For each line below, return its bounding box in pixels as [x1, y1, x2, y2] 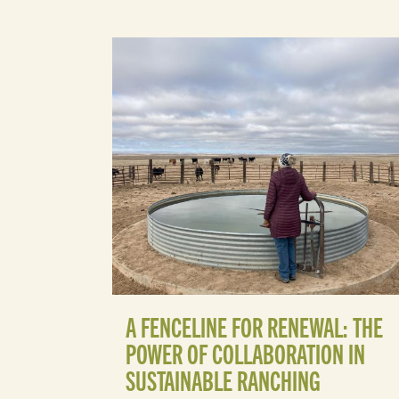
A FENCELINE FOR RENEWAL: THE [126, 309, 384, 344]
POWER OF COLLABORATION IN [126, 336, 366, 370]
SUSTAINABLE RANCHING [126, 362, 322, 397]
